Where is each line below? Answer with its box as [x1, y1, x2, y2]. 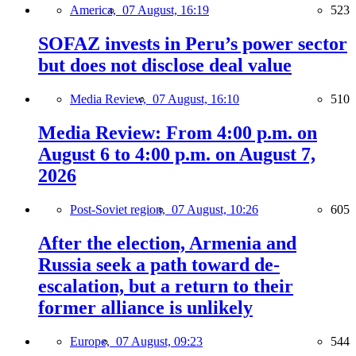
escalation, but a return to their [38, 275, 293, 296]
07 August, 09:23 [116, 334, 203, 348]
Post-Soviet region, [70, 202, 172, 216]
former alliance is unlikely [38, 296, 253, 318]
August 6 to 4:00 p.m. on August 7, [38, 143, 315, 164]
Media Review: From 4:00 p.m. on [38, 122, 317, 143]
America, [70, 3, 122, 17]
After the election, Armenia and [38, 232, 296, 253]
